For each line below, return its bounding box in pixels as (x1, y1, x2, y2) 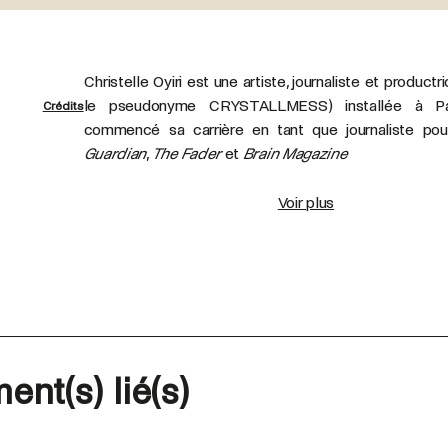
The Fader (151, 145, 221, 162)
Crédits (42, 100, 84, 113)
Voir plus (277, 194, 335, 211)
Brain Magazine (242, 145, 348, 162)
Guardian (83, 145, 147, 162)
